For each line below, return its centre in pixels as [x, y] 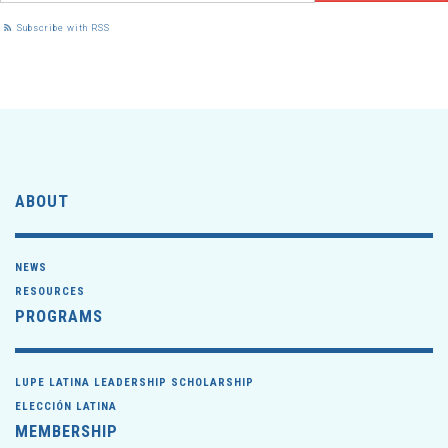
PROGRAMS [59, 316]
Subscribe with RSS [62, 27]
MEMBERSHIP [66, 431]
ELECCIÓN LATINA [66, 406]
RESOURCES [50, 291]
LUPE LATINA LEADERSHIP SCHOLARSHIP [134, 382]
